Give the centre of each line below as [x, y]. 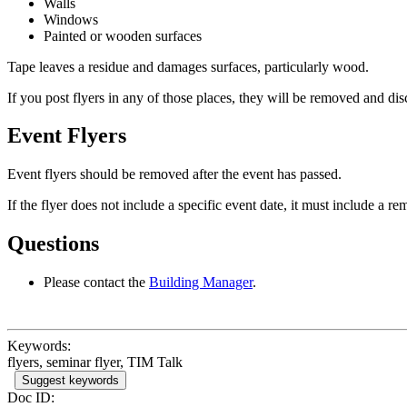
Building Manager [201, 283]
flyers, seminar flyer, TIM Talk [95, 362]
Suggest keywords [70, 381]
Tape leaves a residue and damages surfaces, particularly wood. [190, 66]
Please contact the [96, 283]
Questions [56, 244]
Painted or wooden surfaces [124, 35]
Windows [73, 19]
